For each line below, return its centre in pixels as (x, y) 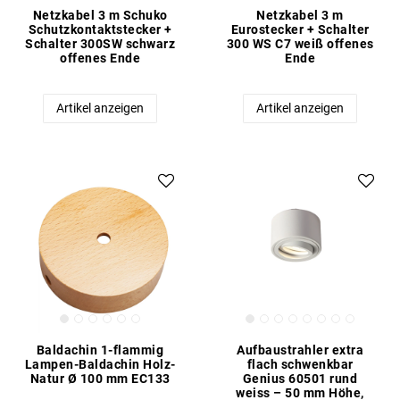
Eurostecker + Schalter (300, 29)
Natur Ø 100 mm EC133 (100, 378)
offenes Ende (100, 58)
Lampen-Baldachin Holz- (100, 364)
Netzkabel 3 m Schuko (100, 15)
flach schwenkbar (300, 364)
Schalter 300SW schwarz (100, 43)
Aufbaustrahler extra (300, 350)
